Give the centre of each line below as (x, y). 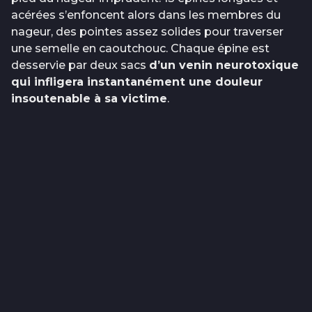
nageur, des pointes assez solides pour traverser (147, 31)
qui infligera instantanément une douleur (137, 81)
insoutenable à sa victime (89, 98)
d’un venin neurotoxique (224, 65)
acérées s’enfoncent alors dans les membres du (146, 15)
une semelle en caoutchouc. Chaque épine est (140, 48)
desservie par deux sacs (80, 65)
